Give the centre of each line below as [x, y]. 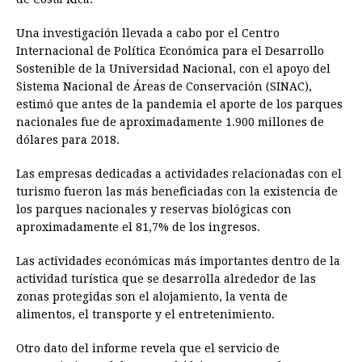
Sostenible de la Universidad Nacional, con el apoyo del [173, 69]
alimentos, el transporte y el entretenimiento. [145, 315]
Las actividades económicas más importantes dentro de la [178, 261]
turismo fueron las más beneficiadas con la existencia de [177, 192]
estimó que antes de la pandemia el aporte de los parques [179, 105]
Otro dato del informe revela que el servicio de [148, 349]
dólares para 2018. [68, 140]
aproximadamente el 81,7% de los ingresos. [138, 227]
